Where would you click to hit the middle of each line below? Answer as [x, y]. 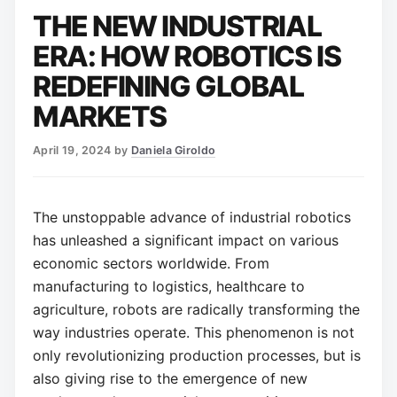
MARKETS [100, 117]
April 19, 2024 [72, 151]
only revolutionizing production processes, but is [197, 356]
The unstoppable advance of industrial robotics [192, 218]
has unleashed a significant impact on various [186, 241]
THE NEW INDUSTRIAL [177, 27]
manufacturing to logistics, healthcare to [169, 287]
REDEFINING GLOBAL [168, 87]
